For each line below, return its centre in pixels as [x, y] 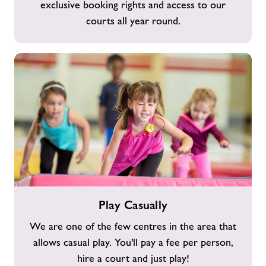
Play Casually [133, 205]
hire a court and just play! [133, 258]
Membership [38, 9]
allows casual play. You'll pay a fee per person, [133, 242]
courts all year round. [133, 21]
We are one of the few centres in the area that [133, 226]
